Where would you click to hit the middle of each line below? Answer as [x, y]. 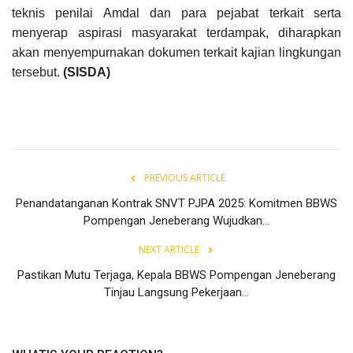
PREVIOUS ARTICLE [184, 177]
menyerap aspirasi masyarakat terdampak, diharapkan [176, 32]
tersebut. [37, 72]
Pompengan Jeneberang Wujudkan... [176, 220]
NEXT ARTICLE [169, 249]
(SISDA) [87, 72]
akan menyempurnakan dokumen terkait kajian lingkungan [176, 52]
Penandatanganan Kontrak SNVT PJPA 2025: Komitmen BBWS [176, 203]
